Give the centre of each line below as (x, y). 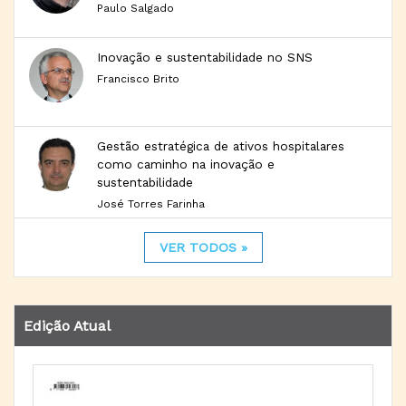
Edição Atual (67, 326)
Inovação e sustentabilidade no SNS (205, 57)
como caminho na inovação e (186, 164)
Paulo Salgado (135, 8)
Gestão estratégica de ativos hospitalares (221, 146)
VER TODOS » (203, 247)
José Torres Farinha (151, 204)
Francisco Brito (138, 79)
